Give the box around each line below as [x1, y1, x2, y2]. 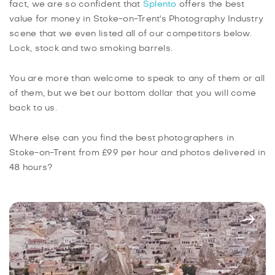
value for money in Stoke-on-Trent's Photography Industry [9, 15, 263, 24]
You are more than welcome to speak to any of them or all [9, 74, 265, 83]
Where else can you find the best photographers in [9, 134, 234, 143]
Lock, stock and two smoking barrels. [9, 44, 172, 53]
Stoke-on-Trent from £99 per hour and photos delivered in [9, 149, 265, 158]
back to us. [9, 104, 57, 113]
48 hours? [9, 163, 53, 172]
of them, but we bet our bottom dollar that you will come [9, 89, 256, 98]
